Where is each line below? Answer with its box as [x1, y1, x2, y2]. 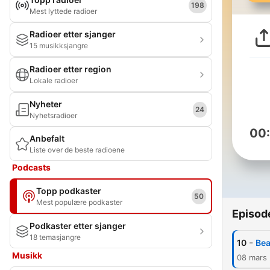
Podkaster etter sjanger [30, 221, 126, 231]
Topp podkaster [36, 186, 101, 196]
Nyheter [30, 99, 62, 109]
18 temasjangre [30, 233, 81, 242]
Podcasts [12, 162, 51, 172]
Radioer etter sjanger [30, 29, 116, 39]
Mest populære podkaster [36, 198, 122, 207]
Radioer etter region [30, 64, 111, 74]
